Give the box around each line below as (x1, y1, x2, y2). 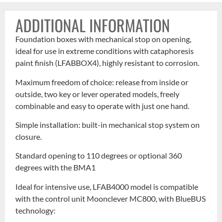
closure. (15, 132, 42, 142)
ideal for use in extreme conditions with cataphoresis (15, 46, 194, 56)
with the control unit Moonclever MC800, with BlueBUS (15, 193, 206, 203)
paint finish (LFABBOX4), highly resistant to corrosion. (15, 58, 200, 68)
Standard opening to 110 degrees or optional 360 (15, 151, 182, 161)
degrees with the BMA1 (15, 163, 96, 172)
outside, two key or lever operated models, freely (15, 89, 180, 99)
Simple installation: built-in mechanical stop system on (15, 120, 200, 130)
